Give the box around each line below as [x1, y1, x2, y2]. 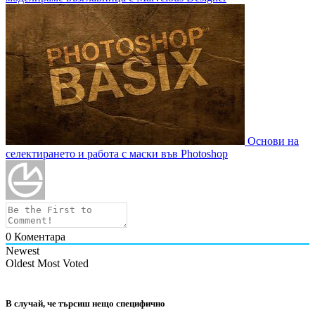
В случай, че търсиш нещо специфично [6, 298, 165, 309]
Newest [6, 245, 39, 257]
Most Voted [37, 257, 89, 270]
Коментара [11, 231, 65, 243]
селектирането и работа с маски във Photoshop [6, 148, 228, 160]
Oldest [6, 257, 34, 270]
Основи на [245, 135, 299, 148]
